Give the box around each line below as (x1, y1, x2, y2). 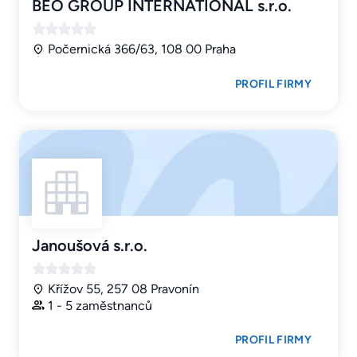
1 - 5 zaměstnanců (48, 297, 152, 313)
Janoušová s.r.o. (32, 236, 147, 256)
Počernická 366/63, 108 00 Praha (48, 41, 236, 57)
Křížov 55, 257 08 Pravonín (48, 281, 199, 297)
